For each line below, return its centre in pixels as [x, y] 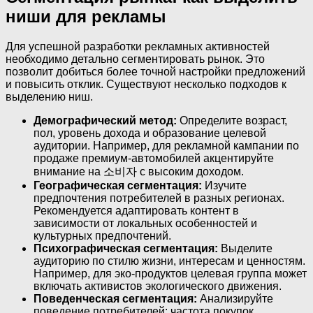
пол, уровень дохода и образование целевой [150, 133]
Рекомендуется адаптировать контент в [136, 210]
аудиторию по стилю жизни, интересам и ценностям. [169, 261]
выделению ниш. [49, 96]
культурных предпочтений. [102, 235]
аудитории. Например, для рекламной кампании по [166, 145]
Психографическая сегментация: [126, 248]
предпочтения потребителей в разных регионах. [159, 198]
